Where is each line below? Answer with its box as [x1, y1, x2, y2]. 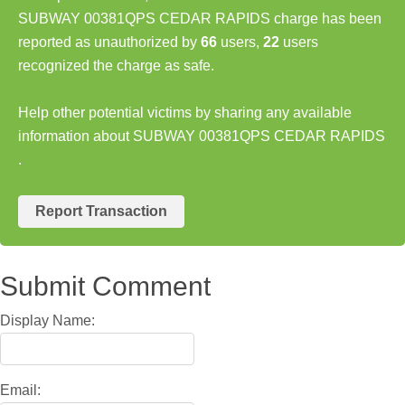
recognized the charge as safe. [18, 57, 214, 73]
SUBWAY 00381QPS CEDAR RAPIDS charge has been [18, 10, 381, 26]
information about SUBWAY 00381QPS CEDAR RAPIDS [18, 127, 385, 144]
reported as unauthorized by [18, 33, 201, 50]
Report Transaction [35, 202, 167, 219]
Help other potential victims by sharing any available [18, 104, 352, 120]
